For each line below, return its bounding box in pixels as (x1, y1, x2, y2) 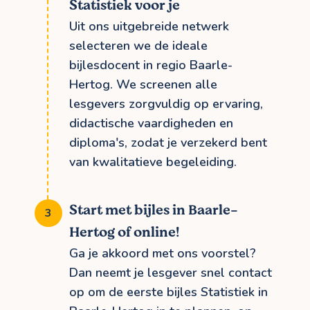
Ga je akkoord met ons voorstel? (69, 244, 256, 262)
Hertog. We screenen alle (69, 75, 217, 93)
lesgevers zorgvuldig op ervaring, (69, 95, 263, 112)
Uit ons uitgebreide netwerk (69, 17, 229, 35)
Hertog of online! (69, 221, 179, 242)
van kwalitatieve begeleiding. (69, 153, 237, 170)
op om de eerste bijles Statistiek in (69, 283, 268, 300)
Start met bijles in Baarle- (69, 199, 238, 220)
